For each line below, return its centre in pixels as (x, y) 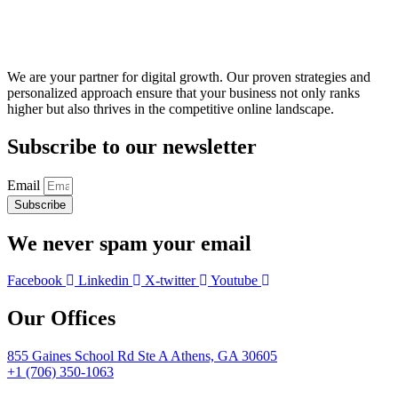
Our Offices (61, 318)
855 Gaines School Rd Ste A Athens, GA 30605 (142, 356)
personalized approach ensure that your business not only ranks (183, 92)
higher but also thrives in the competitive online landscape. (171, 108)
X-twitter (170, 281)
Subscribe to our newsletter (132, 146)
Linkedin (103, 281)
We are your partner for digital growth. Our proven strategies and (189, 76)
